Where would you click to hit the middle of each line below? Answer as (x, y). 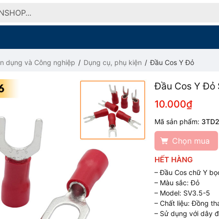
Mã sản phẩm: (178, 121)
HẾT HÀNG (174, 160)
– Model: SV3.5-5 (183, 193)
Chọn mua (191, 141)
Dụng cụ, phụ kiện (113, 62)
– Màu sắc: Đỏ (177, 183)
